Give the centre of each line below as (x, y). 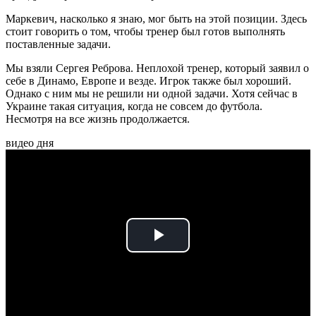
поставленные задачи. (58, 44)
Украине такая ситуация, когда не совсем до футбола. (134, 107)
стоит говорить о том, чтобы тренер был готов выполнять (145, 32)
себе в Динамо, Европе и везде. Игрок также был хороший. (148, 81)
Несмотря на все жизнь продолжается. (98, 119)
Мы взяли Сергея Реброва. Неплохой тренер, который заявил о (157, 68)
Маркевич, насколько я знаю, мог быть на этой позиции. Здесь (156, 19)
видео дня (30, 143)
